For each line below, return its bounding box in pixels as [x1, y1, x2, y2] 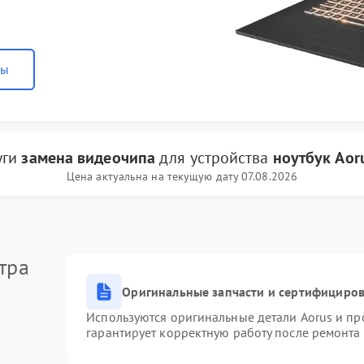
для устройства [155, 147, 273, 168]
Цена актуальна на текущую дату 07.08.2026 [66, 169, 298, 184]
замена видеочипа [21, 147, 156, 168]
